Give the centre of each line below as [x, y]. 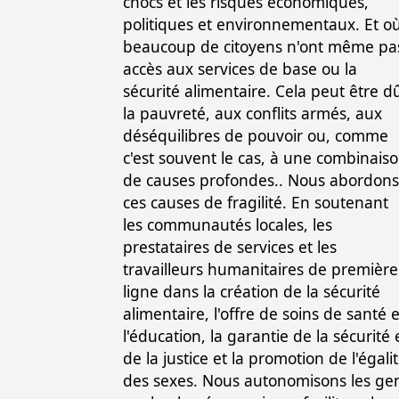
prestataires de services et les [230, 247]
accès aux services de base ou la [240, 69]
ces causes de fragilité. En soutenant [256, 203]
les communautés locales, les [228, 225]
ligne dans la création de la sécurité [252, 292]
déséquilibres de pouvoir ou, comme [256, 136]
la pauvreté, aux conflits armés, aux [252, 114]
